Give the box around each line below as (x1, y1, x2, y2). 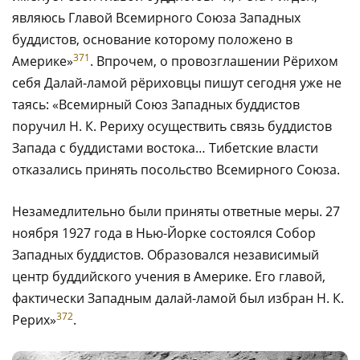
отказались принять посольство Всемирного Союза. (12, 160, 340, 178)
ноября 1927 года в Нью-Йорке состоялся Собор (12, 223, 316, 242)
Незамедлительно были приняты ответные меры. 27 (12, 202, 340, 220)
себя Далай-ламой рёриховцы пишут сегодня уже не (12, 73, 342, 92)
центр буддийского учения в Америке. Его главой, (12, 267, 325, 285)
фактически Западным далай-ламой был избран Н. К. (12, 288, 344, 307)
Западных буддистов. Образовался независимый (12, 245, 319, 264)
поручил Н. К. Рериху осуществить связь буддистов (12, 117, 332, 135)
